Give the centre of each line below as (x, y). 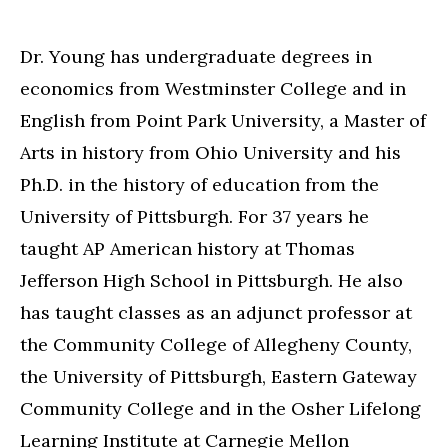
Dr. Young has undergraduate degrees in (196, 56)
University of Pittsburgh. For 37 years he (194, 216)
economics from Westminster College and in (213, 88)
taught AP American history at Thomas (187, 248)
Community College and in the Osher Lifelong (220, 408)
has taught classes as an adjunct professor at (216, 312)
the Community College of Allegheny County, (216, 344)
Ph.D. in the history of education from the (199, 184)
